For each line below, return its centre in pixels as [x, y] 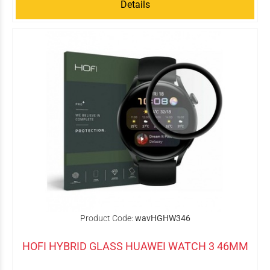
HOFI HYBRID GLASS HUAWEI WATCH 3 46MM [135, 246]
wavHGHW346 [162, 218]
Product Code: [106, 218]
